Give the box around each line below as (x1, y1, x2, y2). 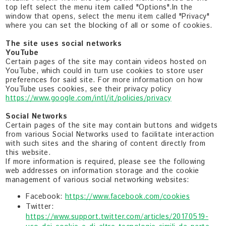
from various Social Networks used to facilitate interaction (6, 129, 214, 140)
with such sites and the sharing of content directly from (6, 138, 206, 149)
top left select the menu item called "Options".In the (6, 2, 193, 13)
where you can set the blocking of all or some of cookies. (6, 20, 212, 31)
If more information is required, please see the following (6, 156, 205, 167)
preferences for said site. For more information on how (6, 75, 203, 85)
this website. (6, 147, 51, 158)
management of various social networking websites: (6, 175, 189, 185)
